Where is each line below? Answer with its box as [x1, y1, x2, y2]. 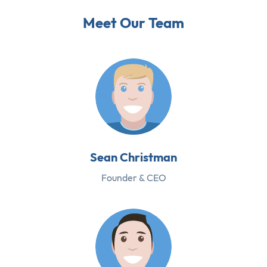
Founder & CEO [101, 171, 166, 184]
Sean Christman [90, 149, 177, 164]
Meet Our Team [83, 13, 184, 32]
